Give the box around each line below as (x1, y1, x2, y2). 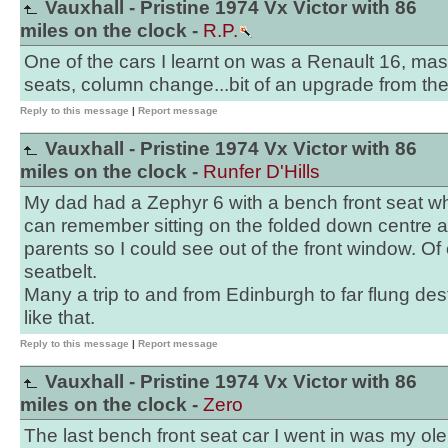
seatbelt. (24, 261, 97, 282)
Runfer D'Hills (203, 161, 320, 182)
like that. (24, 307, 95, 328)
